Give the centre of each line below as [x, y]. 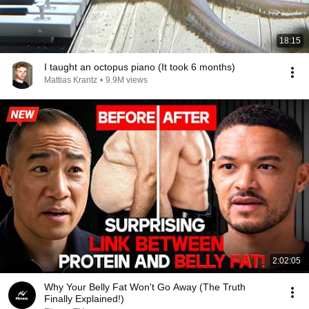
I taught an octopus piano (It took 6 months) [140, 67]
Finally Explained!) [84, 299]
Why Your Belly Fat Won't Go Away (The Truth [145, 287]
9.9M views [127, 80]
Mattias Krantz [71, 80]
